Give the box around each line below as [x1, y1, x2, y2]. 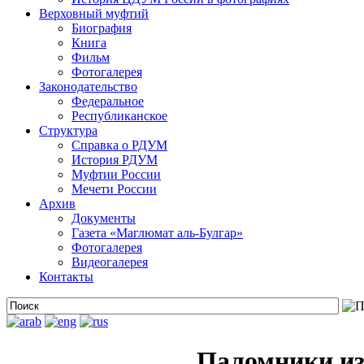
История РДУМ [71, 153, 158, 167]
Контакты [39, 270, 93, 284]
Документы [71, 211, 136, 225]
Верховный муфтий [39, 6, 149, 20]
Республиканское [71, 109, 167, 123]
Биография [71, 21, 132, 35]
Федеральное [71, 94, 144, 108]
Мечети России [71, 182, 157, 196]
